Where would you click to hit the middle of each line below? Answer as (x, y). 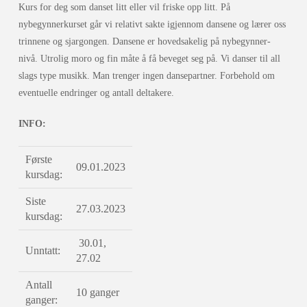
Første (38, 160)
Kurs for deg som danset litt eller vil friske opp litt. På (124, 8)
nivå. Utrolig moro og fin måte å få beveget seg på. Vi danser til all (149, 59)
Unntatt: (42, 251)
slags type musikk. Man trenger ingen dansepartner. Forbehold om (146, 76)
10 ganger (97, 293)
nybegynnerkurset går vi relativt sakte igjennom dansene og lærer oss (152, 25)
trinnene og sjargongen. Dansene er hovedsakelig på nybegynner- (144, 42)
